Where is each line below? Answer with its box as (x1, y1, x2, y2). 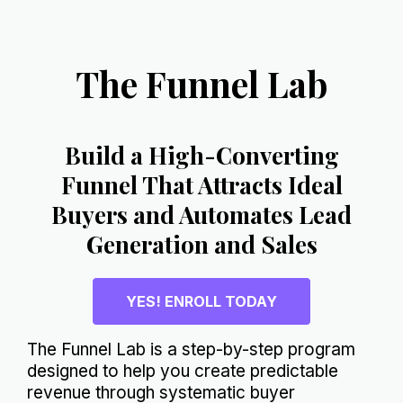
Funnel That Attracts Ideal (60, 169, 343, 201)
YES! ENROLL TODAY (126, 292, 277, 310)
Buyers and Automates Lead (51, 199, 352, 230)
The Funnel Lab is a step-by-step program (27, 339, 355, 360)
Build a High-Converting (64, 139, 339, 171)
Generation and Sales (85, 228, 318, 260)
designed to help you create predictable (27, 361, 338, 381)
